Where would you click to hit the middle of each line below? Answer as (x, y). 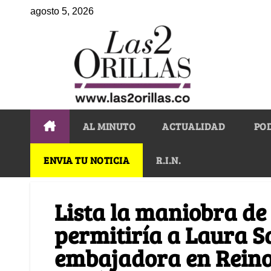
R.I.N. (168, 160)
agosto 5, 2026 (62, 11)
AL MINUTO (109, 126)
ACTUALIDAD (194, 126)
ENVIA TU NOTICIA (87, 160)
